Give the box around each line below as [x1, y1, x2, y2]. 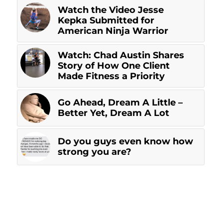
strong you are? [57, 146, 131, 157]
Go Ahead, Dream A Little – [57, 97, 183, 108]
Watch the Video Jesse [57, 4, 164, 15]
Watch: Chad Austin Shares [57, 50, 184, 61]
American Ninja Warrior [57, 25, 168, 36]
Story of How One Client [57, 60, 170, 71]
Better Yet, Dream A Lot [57, 108, 169, 118]
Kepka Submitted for [57, 15, 154, 26]
